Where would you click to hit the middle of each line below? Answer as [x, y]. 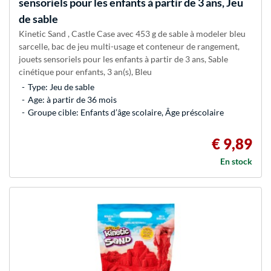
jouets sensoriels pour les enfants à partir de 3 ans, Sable [123, 59]
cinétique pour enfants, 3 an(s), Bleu [85, 72]
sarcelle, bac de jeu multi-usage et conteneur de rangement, [129, 47]
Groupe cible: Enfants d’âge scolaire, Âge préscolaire [126, 113]
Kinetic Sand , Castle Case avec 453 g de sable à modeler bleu [132, 34]
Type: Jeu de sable [61, 87]
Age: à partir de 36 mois [72, 100]
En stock [236, 162]
